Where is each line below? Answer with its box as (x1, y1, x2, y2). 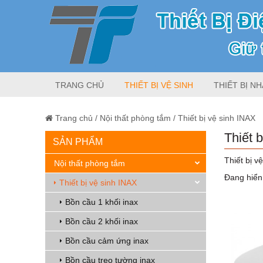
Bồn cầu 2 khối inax (65, 217, 138, 226)
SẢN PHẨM (53, 137, 103, 147)
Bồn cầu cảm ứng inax (65, 236, 149, 245)
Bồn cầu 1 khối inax (65, 197, 138, 207)
